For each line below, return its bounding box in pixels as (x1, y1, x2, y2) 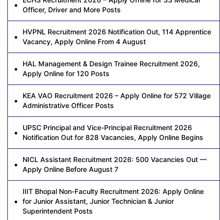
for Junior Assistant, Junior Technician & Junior (23, 197, 174, 206)
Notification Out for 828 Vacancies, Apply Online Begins (23, 133, 203, 142)
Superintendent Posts (23, 207, 93, 216)
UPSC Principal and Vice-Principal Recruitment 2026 (23, 123, 192, 132)
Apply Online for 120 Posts (23, 69, 110, 78)
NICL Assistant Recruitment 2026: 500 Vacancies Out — (23, 155, 207, 164)
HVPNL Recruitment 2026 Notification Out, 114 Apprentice (23, 27, 211, 36)
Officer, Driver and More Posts (23, 5, 121, 14)
